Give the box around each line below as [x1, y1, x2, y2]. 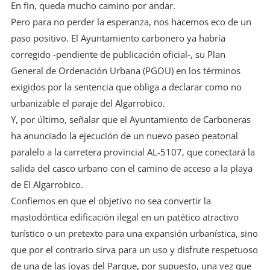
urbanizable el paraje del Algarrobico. [10, 97, 165, 110]
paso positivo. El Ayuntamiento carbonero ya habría [10, 32, 225, 45]
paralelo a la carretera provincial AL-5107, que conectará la [10, 146, 255, 159]
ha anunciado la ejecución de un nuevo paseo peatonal [10, 130, 238, 142]
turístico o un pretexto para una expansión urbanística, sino [10, 227, 258, 240]
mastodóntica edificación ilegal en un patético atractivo [10, 211, 239, 224]
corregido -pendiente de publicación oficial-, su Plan [10, 48, 225, 61]
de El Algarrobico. [10, 178, 83, 191]
